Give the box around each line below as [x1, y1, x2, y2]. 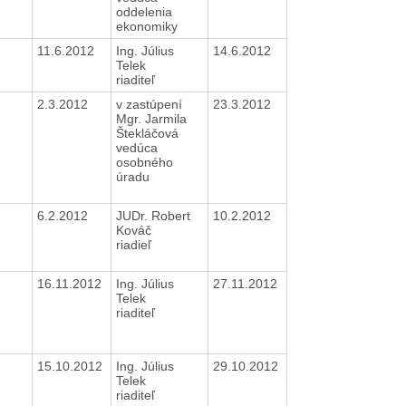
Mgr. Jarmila [115, 111, 187, 126]
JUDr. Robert [115, 208, 190, 223]
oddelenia [115, 4, 172, 19]
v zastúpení [115, 96, 182, 111]
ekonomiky [115, 18, 181, 34]
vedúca [115, 140, 158, 155]
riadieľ [115, 237, 155, 252]
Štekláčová [115, 125, 179, 140]
